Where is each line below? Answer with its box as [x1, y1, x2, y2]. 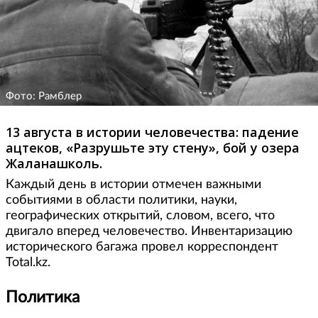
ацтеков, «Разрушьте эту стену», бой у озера [6, 139, 300, 157]
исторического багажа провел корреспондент [6, 241, 278, 254]
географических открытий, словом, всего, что [6, 209, 275, 223]
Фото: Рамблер [6, 91, 82, 102]
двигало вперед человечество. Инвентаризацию [6, 225, 292, 238]
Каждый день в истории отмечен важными [6, 178, 261, 192]
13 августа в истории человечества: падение [6, 124, 299, 141]
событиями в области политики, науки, [6, 194, 237, 207]
